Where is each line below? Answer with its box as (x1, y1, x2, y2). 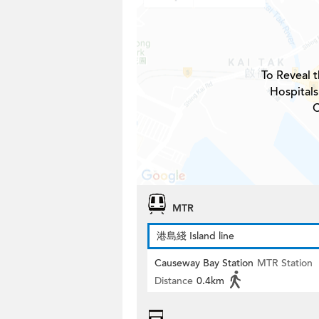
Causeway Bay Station (155, 256, 253, 270)
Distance (155, 274, 193, 288)
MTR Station (257, 256, 313, 270)
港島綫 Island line (157, 229, 234, 243)
